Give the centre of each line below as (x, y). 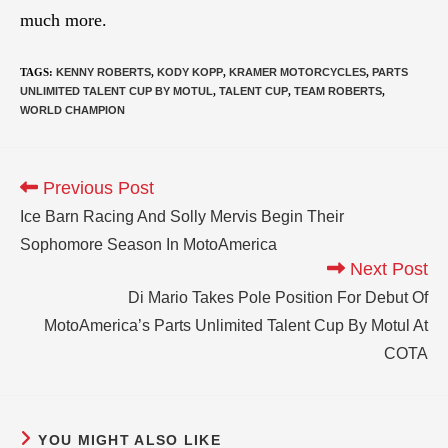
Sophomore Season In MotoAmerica (148, 244)
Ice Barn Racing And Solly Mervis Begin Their (182, 216)
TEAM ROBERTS (338, 90)
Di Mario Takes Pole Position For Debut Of (278, 297)
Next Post (386, 268)
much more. (63, 19)
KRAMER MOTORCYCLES (297, 71)
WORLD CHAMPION (72, 109)
